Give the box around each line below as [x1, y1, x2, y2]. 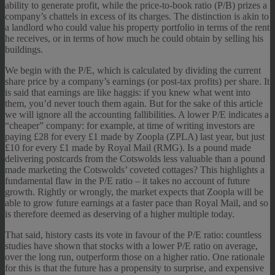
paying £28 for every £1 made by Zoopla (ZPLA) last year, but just [5, 131, 265, 142]
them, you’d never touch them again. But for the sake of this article [5, 98, 263, 109]
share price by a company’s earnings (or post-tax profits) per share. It [5, 76, 269, 87]
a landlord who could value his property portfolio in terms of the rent [5, 21, 269, 33]
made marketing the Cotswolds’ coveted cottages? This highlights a [5, 164, 265, 175]
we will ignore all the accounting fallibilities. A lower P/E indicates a [5, 109, 269, 120]
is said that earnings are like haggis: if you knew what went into [5, 87, 250, 98]
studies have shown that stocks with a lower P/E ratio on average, [5, 240, 258, 251]
